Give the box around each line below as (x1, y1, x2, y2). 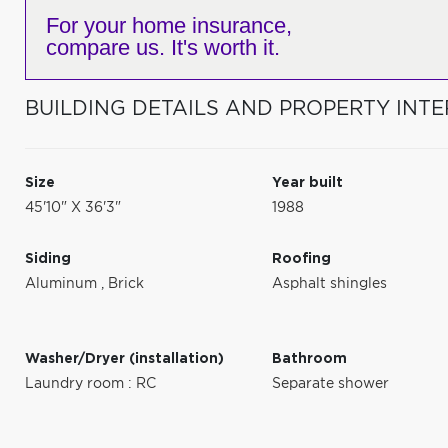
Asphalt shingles (272, 277, 388, 291)
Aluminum (25, 277, 101, 291)
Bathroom (272, 352, 348, 366)
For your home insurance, (46, 13, 292, 38)
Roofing (272, 252, 332, 266)
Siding (25, 252, 71, 266)
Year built (272, 176, 344, 190)
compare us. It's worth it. (46, 35, 280, 60)
